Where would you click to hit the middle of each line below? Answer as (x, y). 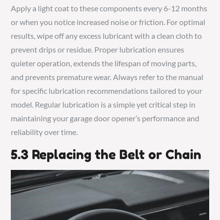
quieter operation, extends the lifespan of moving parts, (104, 63)
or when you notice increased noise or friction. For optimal (108, 22)
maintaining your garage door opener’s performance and (105, 118)
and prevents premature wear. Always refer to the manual (107, 77)
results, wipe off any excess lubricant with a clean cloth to (107, 36)
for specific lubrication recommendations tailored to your (107, 91)
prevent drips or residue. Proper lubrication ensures (98, 50)
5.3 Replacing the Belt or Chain (106, 155)
